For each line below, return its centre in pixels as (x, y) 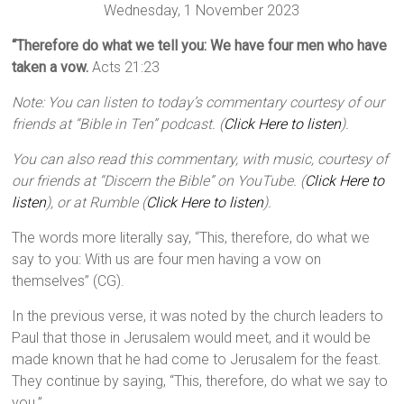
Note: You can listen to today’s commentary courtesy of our (198, 103)
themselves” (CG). (69, 281)
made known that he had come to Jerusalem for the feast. (197, 360)
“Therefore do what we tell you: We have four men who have (200, 46)
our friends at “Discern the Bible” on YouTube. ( (159, 181)
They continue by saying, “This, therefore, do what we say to (200, 381)
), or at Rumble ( (96, 203)
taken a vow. (50, 68)
